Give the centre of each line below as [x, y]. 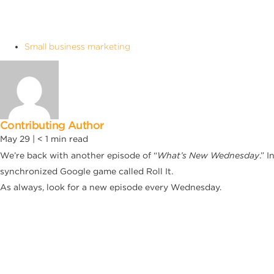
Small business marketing [77, 46]
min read [69, 139]
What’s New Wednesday [208, 155]
